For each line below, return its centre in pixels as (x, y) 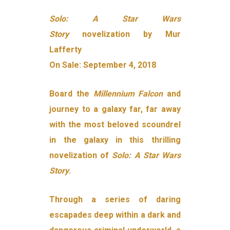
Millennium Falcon (128, 94)
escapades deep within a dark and (115, 215)
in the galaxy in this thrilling (115, 140)
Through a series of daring (115, 200)
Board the (71, 94)
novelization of (81, 156)
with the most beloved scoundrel (115, 125)
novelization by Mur (131, 34)
